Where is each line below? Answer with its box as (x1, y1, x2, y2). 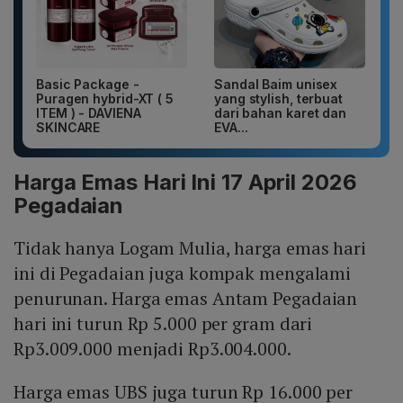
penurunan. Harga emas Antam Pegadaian (13, 286, 358, 311)
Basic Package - (36, 76, 139, 93)
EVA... (214, 120, 248, 136)
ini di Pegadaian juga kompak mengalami (13, 261, 352, 286)
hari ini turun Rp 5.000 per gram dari (13, 311, 313, 336)
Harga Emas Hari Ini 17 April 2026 (13, 169, 357, 196)
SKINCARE (36, 120, 101, 136)
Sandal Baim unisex (214, 76, 338, 93)
